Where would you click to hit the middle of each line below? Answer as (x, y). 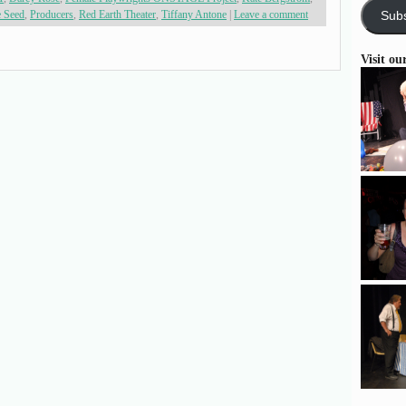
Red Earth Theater (117, 14)
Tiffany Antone (194, 14)
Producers (52, 14)
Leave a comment (271, 14)
